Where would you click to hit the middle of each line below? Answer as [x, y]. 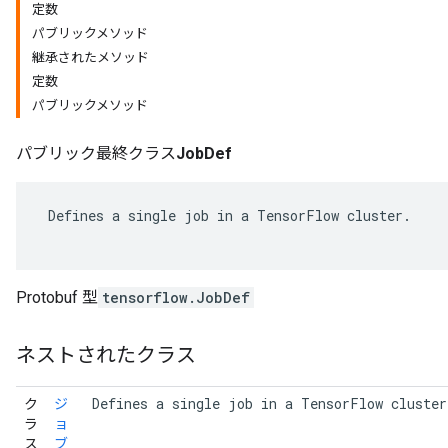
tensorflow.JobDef [176, 297]
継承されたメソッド [90, 57]
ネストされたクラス [106, 355]
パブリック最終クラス [96, 153]
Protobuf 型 [57, 297]
